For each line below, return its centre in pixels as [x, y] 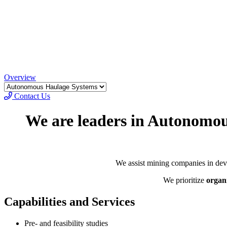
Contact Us [31, 96]
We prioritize [185, 180]
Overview [20, 77]
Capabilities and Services [69, 201]
